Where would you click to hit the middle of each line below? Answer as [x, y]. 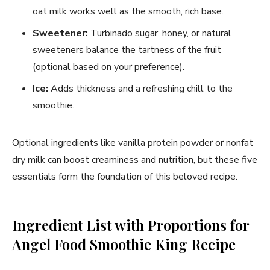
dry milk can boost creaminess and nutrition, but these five [135, 159]
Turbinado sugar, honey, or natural [160, 33]
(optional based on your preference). [108, 67]
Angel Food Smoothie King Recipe [124, 244]
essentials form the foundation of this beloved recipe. [125, 176]
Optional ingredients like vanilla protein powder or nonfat [133, 143]
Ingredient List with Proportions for [130, 224]
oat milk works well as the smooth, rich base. [128, 11]
